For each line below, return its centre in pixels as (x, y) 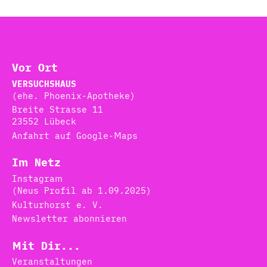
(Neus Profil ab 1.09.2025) (82, 190)
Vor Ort (35, 67)
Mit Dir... (46, 246)
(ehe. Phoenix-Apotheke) (74, 95)
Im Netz (36, 163)
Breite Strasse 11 (58, 110)
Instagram (37, 178)
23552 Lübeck (44, 122)
